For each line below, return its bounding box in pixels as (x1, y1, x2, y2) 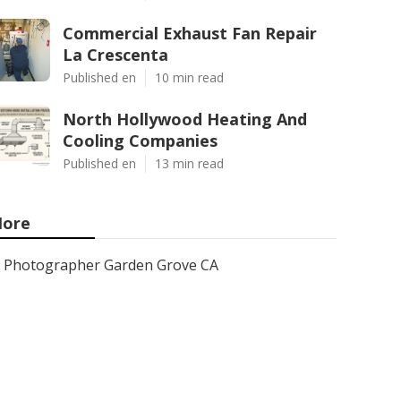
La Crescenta (63, 44, 168, 65)
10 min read (155, 69, 224, 86)
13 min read (155, 155, 224, 172)
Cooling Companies (63, 130, 218, 151)
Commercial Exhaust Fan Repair (63, 22, 317, 44)
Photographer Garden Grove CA (4, 255, 218, 275)
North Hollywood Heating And (63, 108, 307, 130)
